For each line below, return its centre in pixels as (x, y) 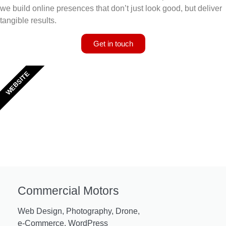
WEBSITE (18, 83)
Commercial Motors (68, 191)
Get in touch (113, 44)
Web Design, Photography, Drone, (79, 211)
